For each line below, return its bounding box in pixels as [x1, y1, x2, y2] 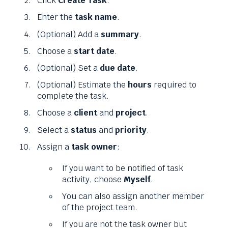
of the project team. [62, 202, 137, 213]
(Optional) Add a [37, 28, 101, 40]
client [74, 107, 97, 119]
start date [74, 45, 115, 56]
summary [101, 28, 139, 40]
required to [152, 79, 196, 91]
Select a [37, 124, 71, 135]
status [71, 124, 97, 135]
